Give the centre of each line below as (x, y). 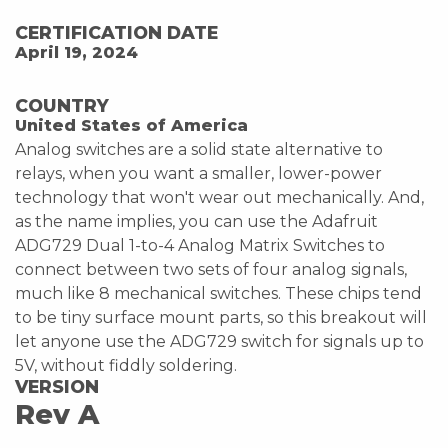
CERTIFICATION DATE (116, 32)
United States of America (131, 125)
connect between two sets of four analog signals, (211, 269)
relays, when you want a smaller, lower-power (198, 173)
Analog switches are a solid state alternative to (199, 149)
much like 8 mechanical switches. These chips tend (218, 293)
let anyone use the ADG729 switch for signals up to (219, 341)
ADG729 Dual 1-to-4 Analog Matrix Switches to (200, 245)
